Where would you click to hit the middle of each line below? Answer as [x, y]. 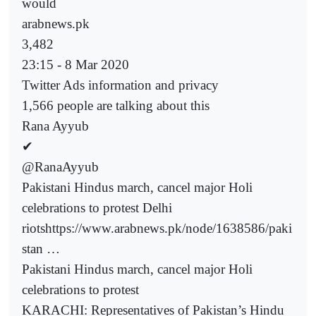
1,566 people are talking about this [116, 106]
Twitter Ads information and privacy [120, 85]
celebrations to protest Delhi [97, 208]
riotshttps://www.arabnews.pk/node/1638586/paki [157, 229]
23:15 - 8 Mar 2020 [75, 65]
